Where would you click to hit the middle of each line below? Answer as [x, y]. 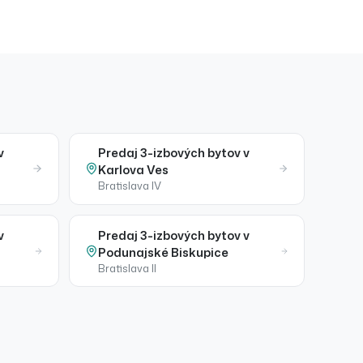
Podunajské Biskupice [164, 252]
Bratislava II [128, 268]
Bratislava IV [130, 186]
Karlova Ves [134, 170]
